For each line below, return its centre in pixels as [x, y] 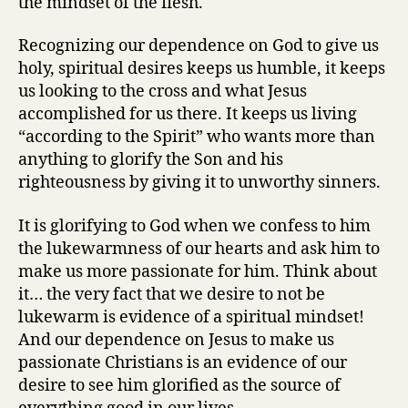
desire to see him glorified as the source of [179, 385]
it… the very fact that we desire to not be [172, 294]
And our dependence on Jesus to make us [176, 340]
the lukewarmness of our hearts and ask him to [199, 249]
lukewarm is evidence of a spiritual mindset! [191, 317]
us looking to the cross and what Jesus [163, 92]
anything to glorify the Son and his [151, 160]
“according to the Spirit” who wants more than [197, 137]
